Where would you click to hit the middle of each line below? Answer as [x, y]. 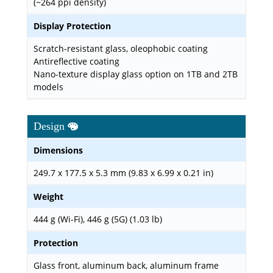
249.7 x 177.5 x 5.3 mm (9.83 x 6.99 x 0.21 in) [123, 173]
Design [51, 126]
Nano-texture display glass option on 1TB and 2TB [136, 74]
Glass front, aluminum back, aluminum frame [126, 265]
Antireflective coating [76, 61]
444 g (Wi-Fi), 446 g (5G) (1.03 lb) [98, 219]
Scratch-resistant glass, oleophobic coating [121, 48]
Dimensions [58, 150]
